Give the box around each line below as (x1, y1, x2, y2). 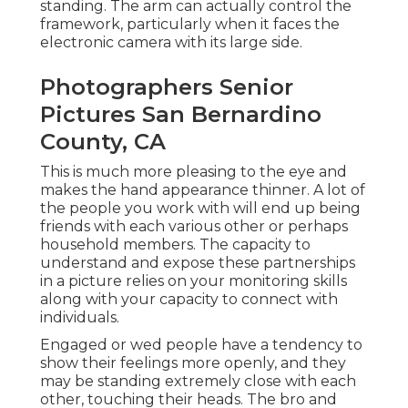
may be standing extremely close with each (40, 372, 356, 391)
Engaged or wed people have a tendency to (40, 336, 362, 354)
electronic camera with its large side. (40, 34, 302, 52)
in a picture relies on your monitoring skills (40, 272, 347, 291)
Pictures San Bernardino (40, 101, 321, 128)
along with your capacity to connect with (40, 291, 338, 309)
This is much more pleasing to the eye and (40, 163, 347, 181)
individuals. (40, 309, 119, 327)
